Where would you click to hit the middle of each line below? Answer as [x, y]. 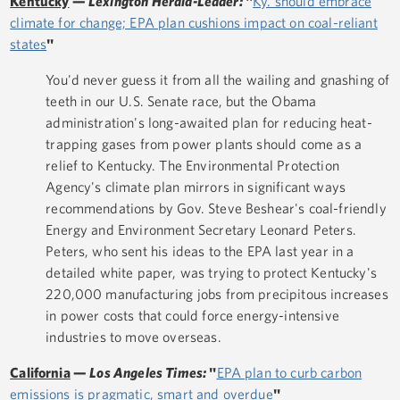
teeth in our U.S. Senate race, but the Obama [181, 101]
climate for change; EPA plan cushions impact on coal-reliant [194, 23]
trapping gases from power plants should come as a [204, 144]
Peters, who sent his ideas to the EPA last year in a [200, 251]
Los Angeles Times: [150, 373]
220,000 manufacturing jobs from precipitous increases [217, 294]
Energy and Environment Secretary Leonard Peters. [201, 230]
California [40, 373]
